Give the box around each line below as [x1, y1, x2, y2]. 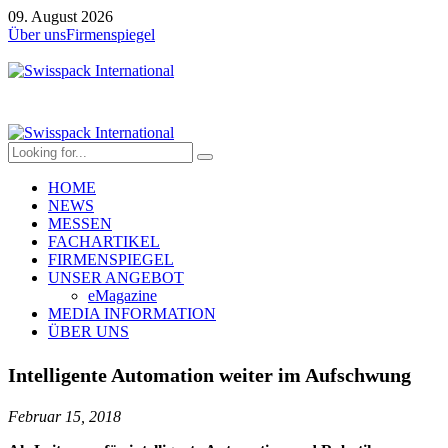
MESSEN [48, 215, 112, 232]
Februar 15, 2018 [8, 407, 121, 425]
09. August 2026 [8, 8, 113, 25]
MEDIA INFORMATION [48, 305, 216, 322]
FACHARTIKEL [48, 233, 160, 250]
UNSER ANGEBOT [48, 269, 184, 286]
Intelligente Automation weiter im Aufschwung [8, 363, 411, 386]
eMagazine [88, 287, 157, 304]
